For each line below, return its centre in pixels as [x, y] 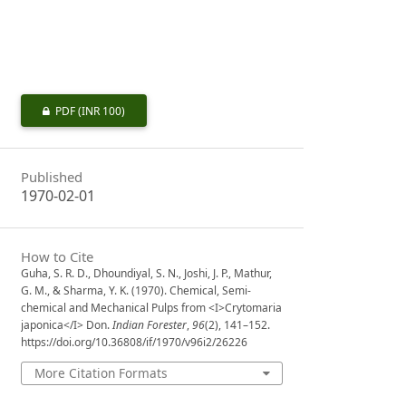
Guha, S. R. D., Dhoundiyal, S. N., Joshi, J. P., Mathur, [147, 274]
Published [52, 176]
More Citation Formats [101, 373]
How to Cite [58, 257]
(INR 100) [102, 111]
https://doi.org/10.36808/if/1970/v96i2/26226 [135, 343]
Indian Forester [150, 325]
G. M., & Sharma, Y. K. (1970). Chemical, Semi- [136, 291]
